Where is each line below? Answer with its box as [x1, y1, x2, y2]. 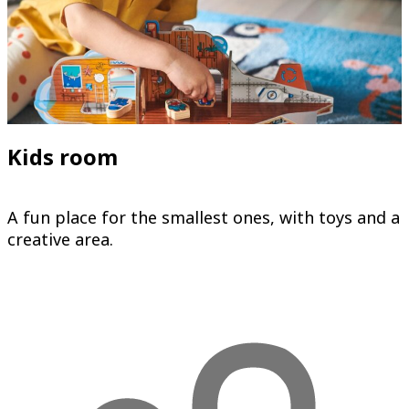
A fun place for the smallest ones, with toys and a [7, 206, 400, 229]
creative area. [7, 228, 113, 251]
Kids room [7, 142, 118, 173]
